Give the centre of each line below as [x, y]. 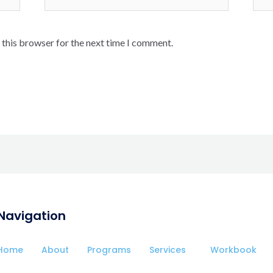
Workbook [233, 250]
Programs [109, 250]
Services [167, 250]
